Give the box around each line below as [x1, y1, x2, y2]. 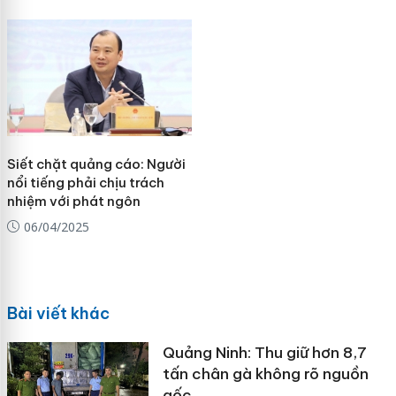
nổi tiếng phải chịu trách [6, 173, 164, 191]
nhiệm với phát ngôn [6, 192, 141, 209]
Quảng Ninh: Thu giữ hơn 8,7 [162, 343, 367, 363]
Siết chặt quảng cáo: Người [6, 155, 186, 172]
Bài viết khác [6, 303, 110, 324]
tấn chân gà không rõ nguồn [162, 364, 369, 385]
